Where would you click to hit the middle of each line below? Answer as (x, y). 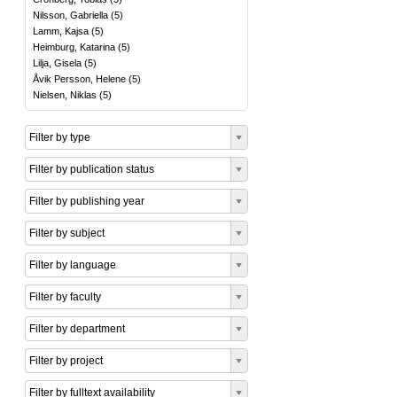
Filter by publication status (92, 169)
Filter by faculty (65, 297)
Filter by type (60, 137)
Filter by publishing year (87, 201)
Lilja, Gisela (57, 63)
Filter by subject (67, 233)
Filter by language (73, 265)
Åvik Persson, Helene (79, 79)
